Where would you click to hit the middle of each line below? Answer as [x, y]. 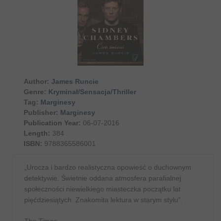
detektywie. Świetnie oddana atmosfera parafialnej [103, 178]
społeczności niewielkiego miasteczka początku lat [102, 189]
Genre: [35, 92]
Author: [37, 81]
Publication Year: [52, 123]
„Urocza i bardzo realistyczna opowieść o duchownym [108, 167]
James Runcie [75, 81]
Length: [37, 133]
